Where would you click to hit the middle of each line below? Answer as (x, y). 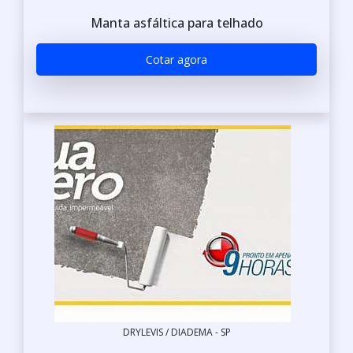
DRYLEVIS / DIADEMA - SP (176, 332)
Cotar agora (176, 59)
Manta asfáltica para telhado (176, 22)
